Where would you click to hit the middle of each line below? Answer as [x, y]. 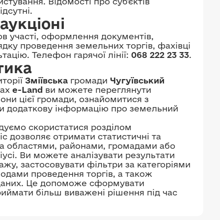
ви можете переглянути [97, 90]
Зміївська [46, 80]
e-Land [27, 90]
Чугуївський [137, 80]
